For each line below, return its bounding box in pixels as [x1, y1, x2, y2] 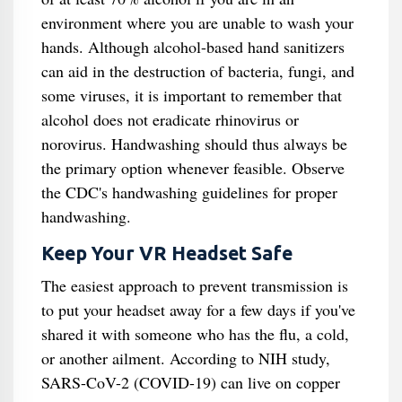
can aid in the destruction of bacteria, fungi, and [40, 60, 354, 82]
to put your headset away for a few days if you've [40, 299, 355, 320]
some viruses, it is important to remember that [40, 84, 342, 106]
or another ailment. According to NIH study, [40, 347, 330, 369]
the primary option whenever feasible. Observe [40, 157, 345, 179]
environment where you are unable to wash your [40, 12, 354, 33]
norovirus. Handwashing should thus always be [40, 133, 347, 154]
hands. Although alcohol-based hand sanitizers [40, 36, 345, 57]
